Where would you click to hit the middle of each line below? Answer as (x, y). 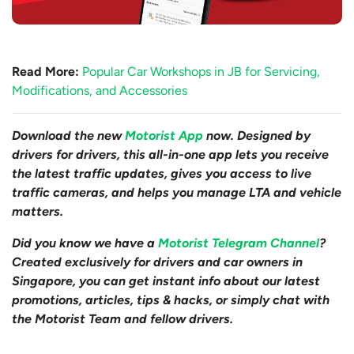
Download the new (68, 136)
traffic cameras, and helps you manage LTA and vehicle (177, 193)
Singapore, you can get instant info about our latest (166, 281)
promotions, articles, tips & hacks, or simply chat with (171, 300)
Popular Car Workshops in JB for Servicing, (201, 72)
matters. (38, 212)
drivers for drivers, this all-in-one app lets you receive (170, 155)
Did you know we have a (85, 243)
